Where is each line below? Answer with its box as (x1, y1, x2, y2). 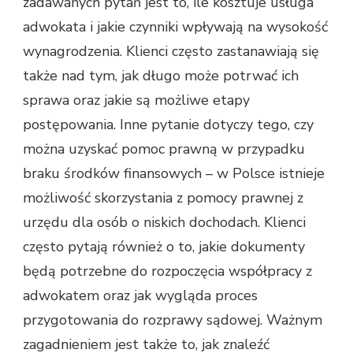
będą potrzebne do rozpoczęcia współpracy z (23, 261, 312, 281)
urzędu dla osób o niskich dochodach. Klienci (23, 212, 306, 232)
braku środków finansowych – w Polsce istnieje (23, 163, 325, 183)
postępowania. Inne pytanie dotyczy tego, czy (23, 114, 314, 134)
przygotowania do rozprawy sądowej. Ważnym (23, 310, 322, 329)
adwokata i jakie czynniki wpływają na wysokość (23, 17, 328, 36)
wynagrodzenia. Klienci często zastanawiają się (23, 41, 319, 61)
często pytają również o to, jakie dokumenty (23, 236, 305, 256)
